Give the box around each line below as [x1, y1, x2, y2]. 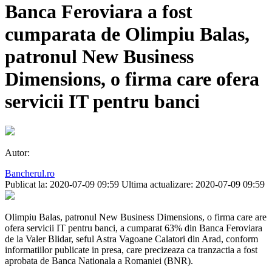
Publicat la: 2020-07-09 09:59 [5, 179, 119, 190]
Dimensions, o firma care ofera [5, 67, 259, 90]
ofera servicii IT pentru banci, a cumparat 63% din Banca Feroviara [5, 223, 262, 234]
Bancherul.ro [5, 168, 55, 179]
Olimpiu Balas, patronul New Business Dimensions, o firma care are [5, 212, 267, 223]
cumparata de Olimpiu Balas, [5, 22, 250, 45]
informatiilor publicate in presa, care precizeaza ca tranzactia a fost [5, 245, 257, 256]
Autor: [5, 148, 30, 158]
